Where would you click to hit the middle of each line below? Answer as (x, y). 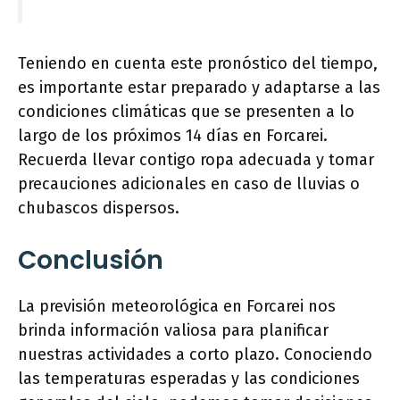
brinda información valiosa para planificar (173, 331)
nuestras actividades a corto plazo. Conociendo (195, 355)
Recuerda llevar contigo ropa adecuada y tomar (196, 160)
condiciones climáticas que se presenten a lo (186, 112)
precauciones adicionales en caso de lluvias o (189, 184)
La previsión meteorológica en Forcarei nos (177, 307)
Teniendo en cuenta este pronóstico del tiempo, (198, 64)
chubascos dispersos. (99, 208)
